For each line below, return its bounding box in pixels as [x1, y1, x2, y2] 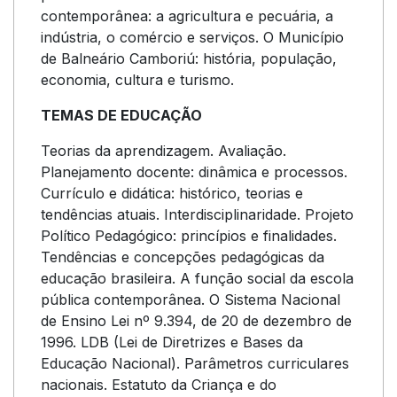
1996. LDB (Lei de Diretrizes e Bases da [41, 333, 303, 351]
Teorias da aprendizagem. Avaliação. [41, 142, 286, 160]
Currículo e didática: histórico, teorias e [41, 184, 303, 202]
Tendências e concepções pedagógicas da [41, 248, 324, 266]
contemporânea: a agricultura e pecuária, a [41, 7, 333, 25]
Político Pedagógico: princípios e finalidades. [41, 227, 337, 245]
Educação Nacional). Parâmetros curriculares [41, 354, 349, 372]
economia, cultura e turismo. [41, 71, 234, 89]
